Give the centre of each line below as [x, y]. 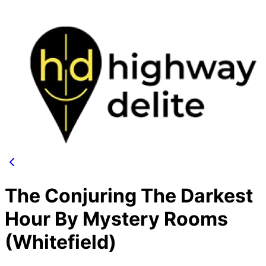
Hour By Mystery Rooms [116, 219]
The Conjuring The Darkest [129, 196]
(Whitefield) [61, 242]
